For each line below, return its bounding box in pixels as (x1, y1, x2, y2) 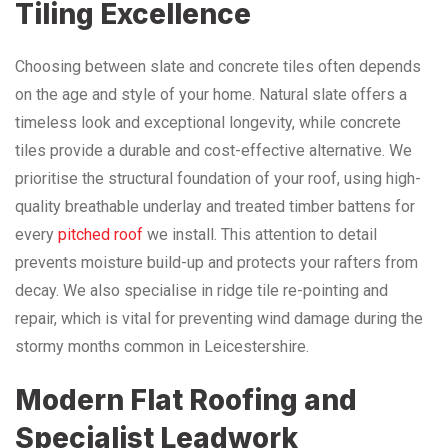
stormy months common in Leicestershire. (15, 336, 309, 356)
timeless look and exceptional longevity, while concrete (15, 112, 401, 132)
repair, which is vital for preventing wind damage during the (15, 308, 423, 328)
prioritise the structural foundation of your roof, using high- (15, 168, 421, 188)
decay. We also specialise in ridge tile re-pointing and (15, 280, 388, 300)
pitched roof (58, 224, 143, 244)
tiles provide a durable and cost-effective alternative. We (15, 140, 412, 160)
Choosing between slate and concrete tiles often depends (15, 56, 421, 76)
